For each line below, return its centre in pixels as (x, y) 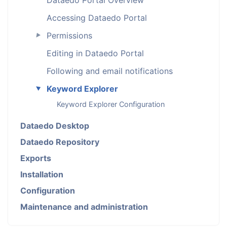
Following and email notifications (109, 71)
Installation (42, 174)
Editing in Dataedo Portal (95, 53)
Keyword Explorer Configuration (111, 104)
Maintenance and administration (84, 207)
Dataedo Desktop (55, 126)
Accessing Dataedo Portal (97, 17)
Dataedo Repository (60, 142)
